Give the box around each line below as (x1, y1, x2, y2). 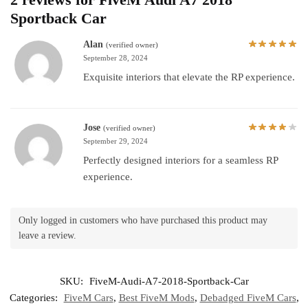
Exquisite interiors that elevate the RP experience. (83, 71, 295, 82)
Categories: (9, 291, 60, 303)
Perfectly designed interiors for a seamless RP (83, 154, 278, 166)
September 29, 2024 (83, 136, 148, 145)
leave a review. (19, 230, 76, 241)
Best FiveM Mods (118, 291, 195, 303)
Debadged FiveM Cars (199, 291, 296, 303)
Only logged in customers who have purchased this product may (19, 215, 267, 226)
